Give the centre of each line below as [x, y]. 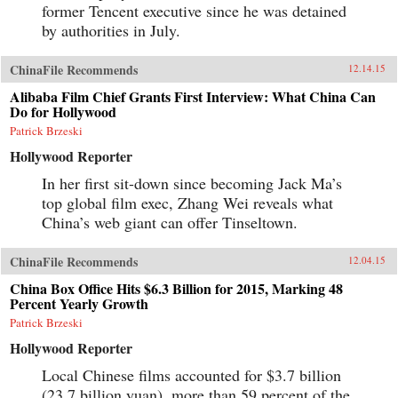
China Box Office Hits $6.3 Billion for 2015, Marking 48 [176, 288]
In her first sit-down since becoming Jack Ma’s [192, 183]
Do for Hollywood [63, 111]
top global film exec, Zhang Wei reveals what [187, 202]
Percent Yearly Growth [79, 303]
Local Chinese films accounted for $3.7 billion [191, 374]
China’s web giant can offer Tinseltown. [170, 222]
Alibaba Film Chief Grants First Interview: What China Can [193, 96]
